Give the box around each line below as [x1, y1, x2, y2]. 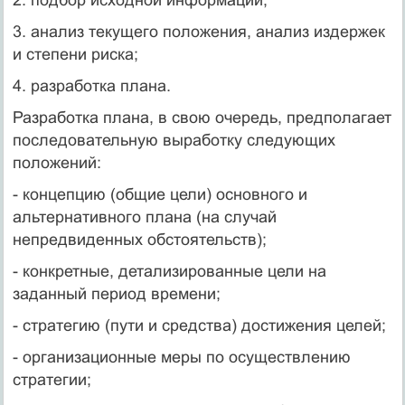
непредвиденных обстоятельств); [12, 230, 267, 249]
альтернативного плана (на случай [12, 207, 277, 226]
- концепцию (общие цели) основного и [12, 184, 307, 203]
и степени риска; [12, 44, 138, 63]
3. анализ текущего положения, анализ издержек [12, 22, 385, 41]
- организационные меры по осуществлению [12, 347, 351, 366]
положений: [12, 153, 101, 172]
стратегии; [12, 370, 91, 389]
